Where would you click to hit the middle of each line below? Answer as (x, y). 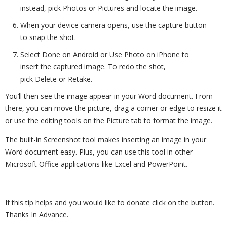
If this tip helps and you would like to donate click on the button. (110, 202)
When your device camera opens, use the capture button (113, 25)
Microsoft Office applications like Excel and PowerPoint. (96, 164)
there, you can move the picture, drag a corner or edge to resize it (113, 108)
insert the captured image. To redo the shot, (93, 67)
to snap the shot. (48, 37)
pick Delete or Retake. (56, 79)
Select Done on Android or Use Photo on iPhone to (105, 54)
